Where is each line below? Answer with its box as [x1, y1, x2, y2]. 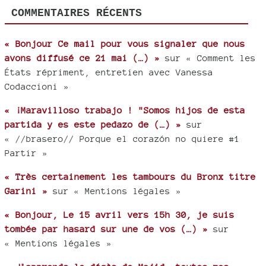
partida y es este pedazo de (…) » [5, 119, 181, 129]
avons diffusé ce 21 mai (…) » [5, 52, 160, 63]
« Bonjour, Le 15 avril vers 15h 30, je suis [5, 209, 235, 220]
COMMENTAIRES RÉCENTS [11, 7, 142, 20]
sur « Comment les [160, 52, 256, 63]
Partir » [5, 147, 47, 158]
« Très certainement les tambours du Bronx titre [5, 171, 256, 182]
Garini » [5, 185, 47, 196]
